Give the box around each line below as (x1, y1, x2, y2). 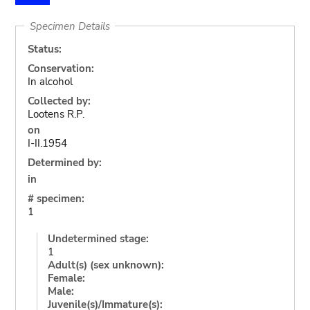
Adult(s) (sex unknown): (47, 257, 164, 272)
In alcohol (27, 74, 73, 89)
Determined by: (27, 156, 102, 170)
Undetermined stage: (47, 231, 149, 246)
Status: (27, 42, 62, 56)
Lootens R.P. (27, 107, 84, 121)
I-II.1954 (27, 136, 67, 150)
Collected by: (27, 93, 91, 108)
